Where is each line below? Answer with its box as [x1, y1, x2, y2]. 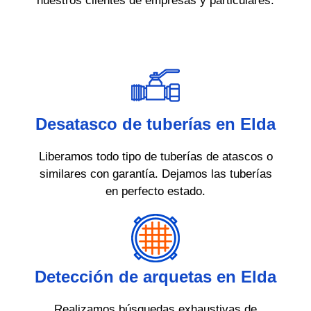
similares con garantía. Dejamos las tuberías [39, 167, 272, 181]
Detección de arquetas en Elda [35, 267, 276, 287]
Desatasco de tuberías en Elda [35, 115, 276, 134]
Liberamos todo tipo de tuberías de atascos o [38, 150, 273, 164]
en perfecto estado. [106, 185, 205, 199]
